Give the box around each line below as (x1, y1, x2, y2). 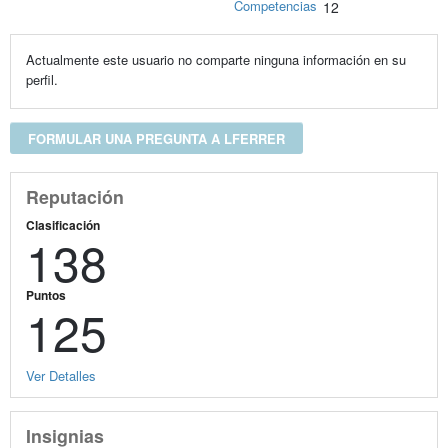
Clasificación (25, 215, 100, 234)
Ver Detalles (25, 365, 96, 385)
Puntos (25, 285, 66, 304)
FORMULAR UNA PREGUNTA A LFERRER (27, 129, 285, 149)
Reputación (25, 184, 124, 210)
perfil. (25, 70, 58, 90)
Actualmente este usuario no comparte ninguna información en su (25, 50, 406, 70)
